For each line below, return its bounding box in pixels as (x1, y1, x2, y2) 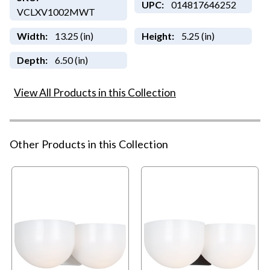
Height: (141, 30, 174, 42)
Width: (16, 30, 48, 42)
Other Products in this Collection (10, 137, 169, 151)
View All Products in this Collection (14, 86, 176, 99)
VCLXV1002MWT (16, 6, 95, 18)
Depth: (16, 54, 48, 66)
